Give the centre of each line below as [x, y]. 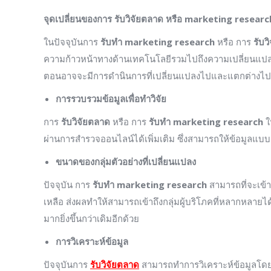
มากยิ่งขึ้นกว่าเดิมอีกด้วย [91, 218]
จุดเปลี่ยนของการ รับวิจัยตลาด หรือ [114, 18]
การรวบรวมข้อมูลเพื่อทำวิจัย [111, 98]
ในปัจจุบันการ [72, 41]
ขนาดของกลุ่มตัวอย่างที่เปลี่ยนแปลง [126, 161]
